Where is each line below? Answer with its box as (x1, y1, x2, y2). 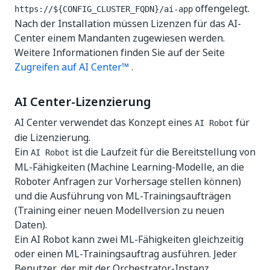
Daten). (14, 218, 47, 232)
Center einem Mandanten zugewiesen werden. (14, 31, 225, 45)
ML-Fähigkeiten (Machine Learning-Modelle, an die (14, 160, 244, 174)
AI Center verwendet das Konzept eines (14, 115, 195, 130)
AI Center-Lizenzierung (14, 93, 151, 111)
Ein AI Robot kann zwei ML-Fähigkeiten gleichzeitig (14, 232, 243, 246)
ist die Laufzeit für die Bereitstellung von (69, 145, 256, 159)
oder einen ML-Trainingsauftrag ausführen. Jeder (14, 246, 237, 261)
